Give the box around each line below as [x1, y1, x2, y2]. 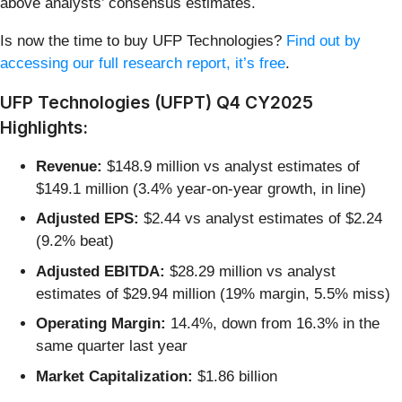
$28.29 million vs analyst [165, 262, 336, 280]
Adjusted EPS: [36, 210, 139, 228]
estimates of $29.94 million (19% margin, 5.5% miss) [36, 284, 390, 302]
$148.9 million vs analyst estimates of [102, 157, 360, 175]
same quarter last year [36, 337, 188, 355]
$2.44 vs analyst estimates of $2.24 [139, 210, 382, 228]
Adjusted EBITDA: [36, 262, 165, 280]
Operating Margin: [36, 315, 166, 333]
